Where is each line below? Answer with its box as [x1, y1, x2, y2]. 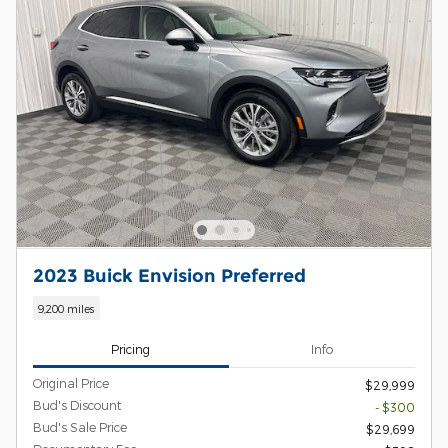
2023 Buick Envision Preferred [33, 265, 306, 287]
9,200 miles [38, 301, 95, 315]
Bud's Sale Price [33, 420, 127, 435]
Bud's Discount [33, 398, 121, 413]
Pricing [111, 341, 151, 356]
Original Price [33, 376, 109, 391]
